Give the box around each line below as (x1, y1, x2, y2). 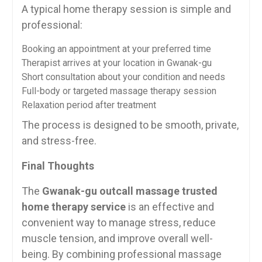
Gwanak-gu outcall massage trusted (42, 185, 218, 197)
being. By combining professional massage (21, 248, 222, 260)
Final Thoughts (21, 160, 94, 172)
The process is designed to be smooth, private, (21, 119, 239, 131)
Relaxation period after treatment (21, 99, 156, 111)
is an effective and (125, 201, 214, 213)
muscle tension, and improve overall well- (21, 232, 213, 244)
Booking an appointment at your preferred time (21, 43, 211, 54)
